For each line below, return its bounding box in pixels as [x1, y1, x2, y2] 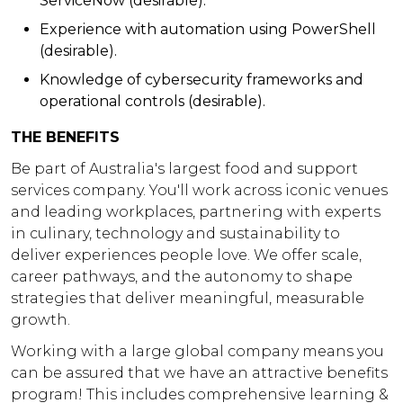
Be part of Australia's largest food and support [11, 159, 358, 177]
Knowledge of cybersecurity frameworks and [40, 70, 363, 88]
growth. [11, 310, 70, 328]
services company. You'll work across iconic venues [11, 181, 388, 199]
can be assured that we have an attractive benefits [11, 364, 388, 382]
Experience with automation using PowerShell [40, 20, 376, 38]
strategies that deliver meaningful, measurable [11, 289, 364, 307]
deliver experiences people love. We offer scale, [11, 246, 362, 264]
